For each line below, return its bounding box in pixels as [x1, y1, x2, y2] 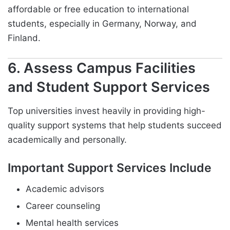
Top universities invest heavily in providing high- [8, 105, 205, 116]
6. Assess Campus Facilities [8, 60, 196, 77]
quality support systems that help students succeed [8, 120, 222, 130]
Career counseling [26, 201, 100, 212]
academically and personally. [8, 134, 127, 145]
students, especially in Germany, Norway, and [8, 18, 197, 29]
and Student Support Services [8, 79, 210, 96]
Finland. [8, 33, 41, 44]
